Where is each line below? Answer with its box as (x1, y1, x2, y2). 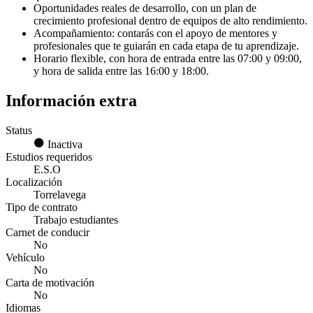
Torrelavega (34, 188, 86, 201)
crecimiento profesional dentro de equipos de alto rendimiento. (34, 15, 307, 27)
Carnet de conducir (6, 226, 89, 238)
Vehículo (6, 251, 45, 263)
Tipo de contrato (6, 201, 78, 213)
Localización (6, 175, 62, 188)
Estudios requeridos (6, 150, 92, 163)
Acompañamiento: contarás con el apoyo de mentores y (34, 27, 277, 40)
